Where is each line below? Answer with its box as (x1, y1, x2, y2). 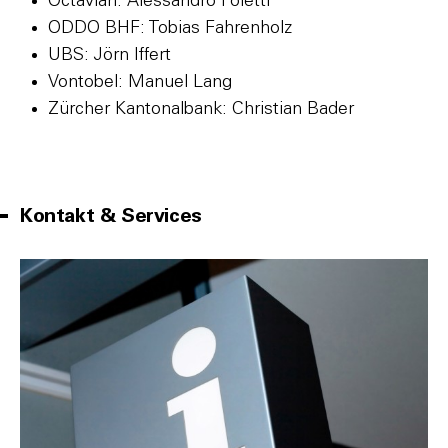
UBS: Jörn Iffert (48, 46, 171, 65)
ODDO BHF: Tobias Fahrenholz (48, 19, 292, 38)
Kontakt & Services (20, 206, 202, 227)
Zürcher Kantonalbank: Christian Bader (48, 100, 354, 119)
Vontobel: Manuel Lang (48, 73, 232, 92)
